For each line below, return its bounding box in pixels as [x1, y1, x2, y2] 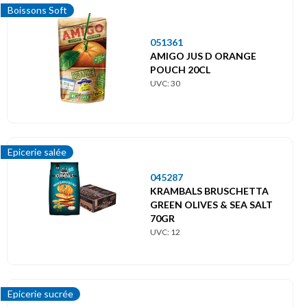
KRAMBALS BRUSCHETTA [150, 184, 269, 197]
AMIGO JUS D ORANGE [150, 49, 256, 62]
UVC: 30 [150, 77, 180, 88]
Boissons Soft [8, 4, 67, 16]
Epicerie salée [8, 146, 66, 158]
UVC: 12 [150, 226, 180, 237]
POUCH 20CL [150, 63, 210, 75]
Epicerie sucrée [8, 288, 73, 300]
